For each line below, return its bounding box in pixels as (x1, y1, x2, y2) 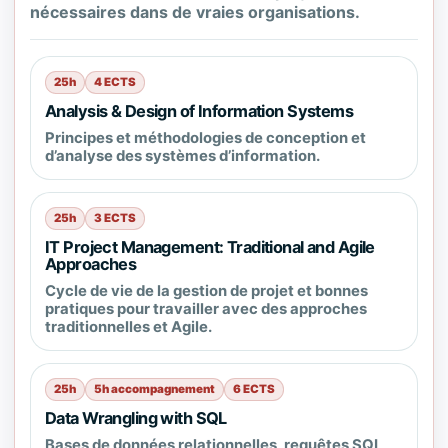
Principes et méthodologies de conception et (45, 129, 366, 147)
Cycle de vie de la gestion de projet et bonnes (45, 282, 368, 300)
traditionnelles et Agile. (45, 318, 212, 336)
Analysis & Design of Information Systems (45, 101, 354, 121)
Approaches (45, 254, 137, 274)
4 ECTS (94, 75, 136, 89)
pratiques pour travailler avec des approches (45, 300, 367, 318)
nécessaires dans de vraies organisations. (30, 2, 360, 22)
